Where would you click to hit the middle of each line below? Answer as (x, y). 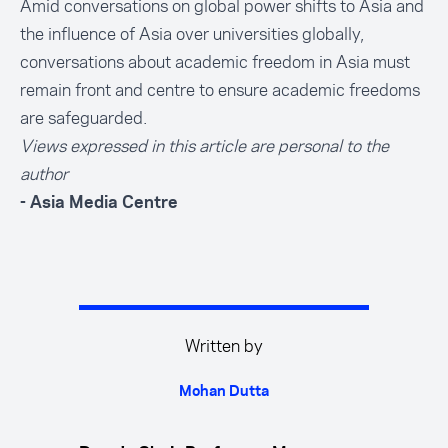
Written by (224, 346)
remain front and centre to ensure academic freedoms (220, 90)
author (44, 174)
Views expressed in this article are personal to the (204, 146)
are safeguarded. (83, 118)
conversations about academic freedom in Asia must (215, 62)
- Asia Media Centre (101, 203)
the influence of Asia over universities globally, (192, 34)
